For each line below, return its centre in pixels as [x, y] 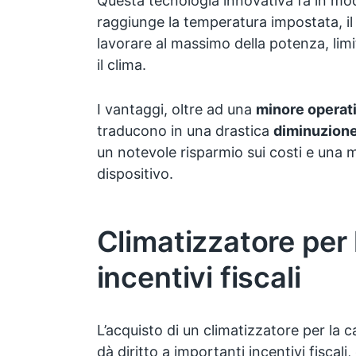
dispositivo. [135, 174]
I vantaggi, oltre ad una [176, 110]
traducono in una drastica [185, 131]
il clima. [121, 65]
